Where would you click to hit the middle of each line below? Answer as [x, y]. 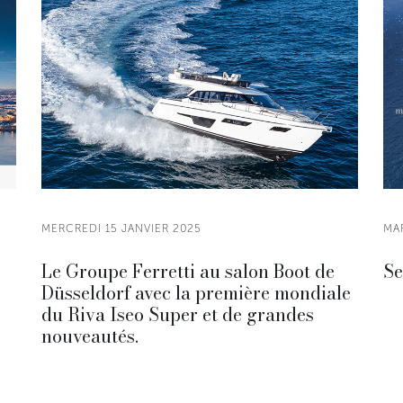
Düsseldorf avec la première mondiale [196, 293]
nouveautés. [90, 336]
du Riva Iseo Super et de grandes [178, 314]
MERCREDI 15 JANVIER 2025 [121, 228]
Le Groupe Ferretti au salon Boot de [188, 271]
